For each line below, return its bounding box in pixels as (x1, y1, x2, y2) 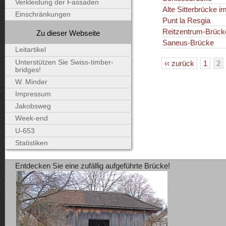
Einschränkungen (15, 11, 71, 19)
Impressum (15, 90, 51, 98)
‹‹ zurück (164, 59, 194, 68)
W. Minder (15, 78, 47, 86)
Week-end (15, 115, 48, 123)
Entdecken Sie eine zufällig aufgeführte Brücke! (15, 161, 170, 170)
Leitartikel (15, 46, 46, 54)
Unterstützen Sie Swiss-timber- (15, 58, 114, 66)
